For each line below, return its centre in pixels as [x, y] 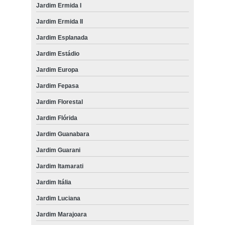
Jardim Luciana [58, 198]
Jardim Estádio [58, 53]
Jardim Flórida [57, 118]
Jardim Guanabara [63, 134]
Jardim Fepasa [57, 86]
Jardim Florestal [59, 102]
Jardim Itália [53, 182]
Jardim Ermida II [59, 21]
